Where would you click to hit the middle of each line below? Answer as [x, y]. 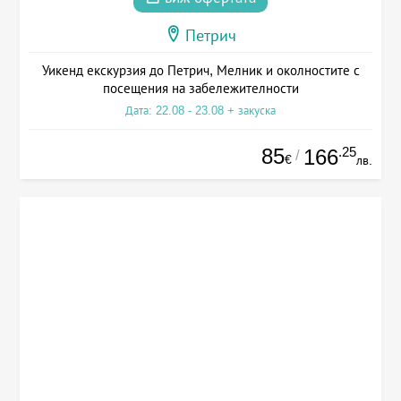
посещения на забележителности [200, 88]
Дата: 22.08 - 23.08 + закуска [200, 110]
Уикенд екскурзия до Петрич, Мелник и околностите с [200, 70]
